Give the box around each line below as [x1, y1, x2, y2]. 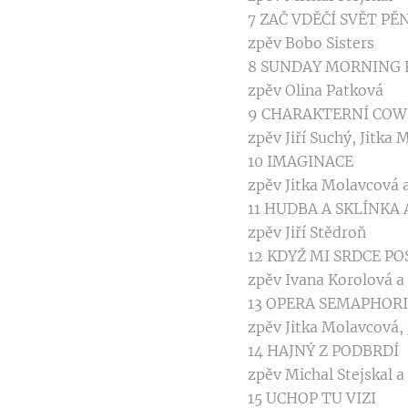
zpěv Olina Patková [248, 81, 383, 100]
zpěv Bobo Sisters [248, 34, 374, 53]
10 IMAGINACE [248, 152, 353, 171]
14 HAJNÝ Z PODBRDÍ [248, 342, 399, 361]
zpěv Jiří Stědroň [248, 223, 366, 242]
